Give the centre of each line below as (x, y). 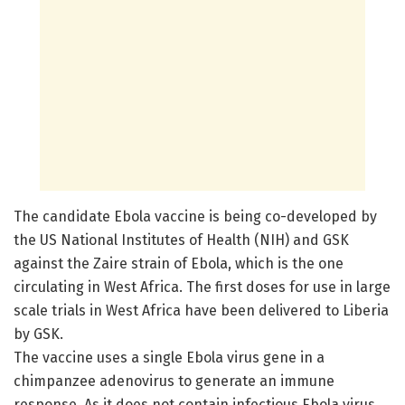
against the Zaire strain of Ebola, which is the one (179, 263)
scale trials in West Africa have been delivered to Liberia (201, 310)
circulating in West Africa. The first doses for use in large (202, 287)
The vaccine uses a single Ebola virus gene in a (169, 357)
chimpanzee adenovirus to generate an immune (174, 381)
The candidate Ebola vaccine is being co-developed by (195, 216)
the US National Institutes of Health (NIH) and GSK (181, 240)
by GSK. (38, 334)
